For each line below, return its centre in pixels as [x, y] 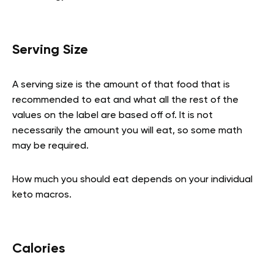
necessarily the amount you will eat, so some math [127, 131]
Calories [39, 249]
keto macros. [42, 195]
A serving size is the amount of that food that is [121, 85]
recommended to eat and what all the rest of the [125, 100]
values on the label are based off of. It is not [113, 115]
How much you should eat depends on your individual [132, 180]
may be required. [50, 146]
